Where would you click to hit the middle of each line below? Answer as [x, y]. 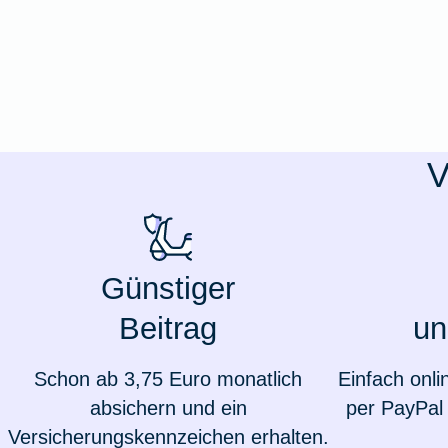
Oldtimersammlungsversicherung [162, 150]
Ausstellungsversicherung [129, 28]
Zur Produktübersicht [124, 211]
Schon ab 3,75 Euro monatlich [168, 379]
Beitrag [168, 329]
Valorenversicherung [106, 89]
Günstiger [168, 289]
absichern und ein [168, 408]
